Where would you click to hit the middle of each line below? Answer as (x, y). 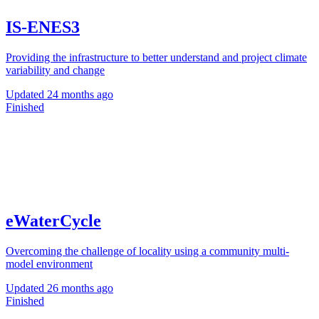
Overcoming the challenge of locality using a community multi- (147, 251)
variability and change (55, 70)
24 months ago (80, 94)
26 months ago (80, 288)
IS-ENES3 (43, 27)
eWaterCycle (53, 221)
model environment (49, 263)
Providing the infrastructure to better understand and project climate (156, 57)
